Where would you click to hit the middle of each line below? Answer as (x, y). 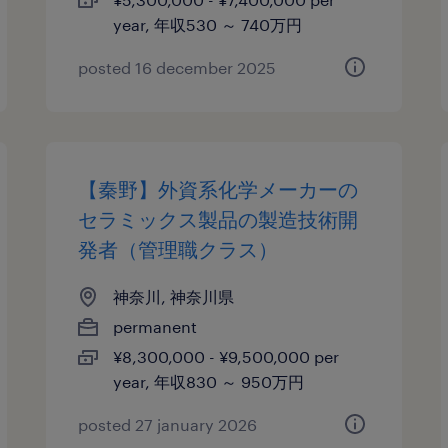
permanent (155, 326)
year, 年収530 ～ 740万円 (208, 24)
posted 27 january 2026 (168, 424)
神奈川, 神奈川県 (174, 296)
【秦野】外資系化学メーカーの (218, 189)
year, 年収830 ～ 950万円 (209, 381)
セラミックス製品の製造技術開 (218, 219)
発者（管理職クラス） (178, 249)
